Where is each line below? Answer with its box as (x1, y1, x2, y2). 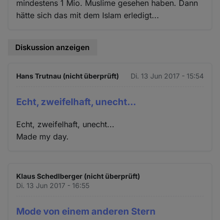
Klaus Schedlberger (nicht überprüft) (16, 172, 140, 181)
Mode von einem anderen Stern (16, 206, 156, 218)
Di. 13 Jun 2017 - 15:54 (130, 72, 204, 81)
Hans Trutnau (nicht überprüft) (16, 72, 119, 81)
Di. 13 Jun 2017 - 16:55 (16, 181, 90, 190)
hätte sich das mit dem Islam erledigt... (16, 10, 160, 20)
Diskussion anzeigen (15, 42, 90, 52)
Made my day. (16, 132, 69, 142)
